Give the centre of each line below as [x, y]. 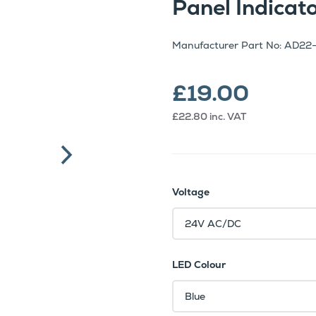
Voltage [191, 192]
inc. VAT [228, 117]
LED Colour [199, 265]
